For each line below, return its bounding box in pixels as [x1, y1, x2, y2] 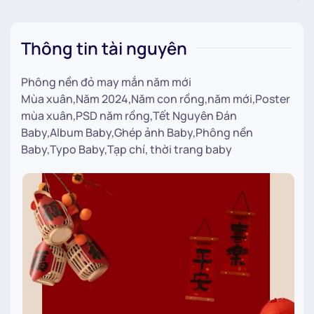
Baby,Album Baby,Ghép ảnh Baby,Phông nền [21, 125, 253, 140]
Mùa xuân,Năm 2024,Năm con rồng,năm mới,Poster [21, 91, 290, 107]
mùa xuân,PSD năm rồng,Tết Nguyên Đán [21, 108, 237, 123]
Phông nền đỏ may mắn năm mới [21, 74, 191, 90]
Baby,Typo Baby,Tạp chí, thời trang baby [21, 142, 232, 157]
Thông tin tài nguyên [21, 36, 187, 60]
